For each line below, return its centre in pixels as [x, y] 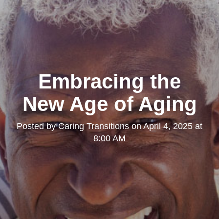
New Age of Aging [109, 104]
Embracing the [109, 82]
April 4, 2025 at [173, 126]
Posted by [37, 126]
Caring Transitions [94, 126]
